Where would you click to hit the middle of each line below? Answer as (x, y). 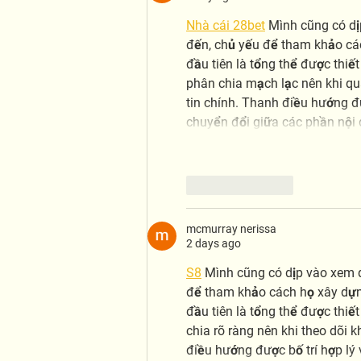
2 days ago (214, 243)
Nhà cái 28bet (226, 25)
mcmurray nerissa (231, 228)
